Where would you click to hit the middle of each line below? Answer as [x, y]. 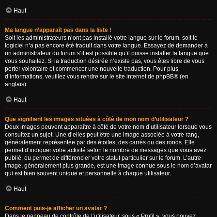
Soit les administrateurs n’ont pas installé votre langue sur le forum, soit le [101, 38]
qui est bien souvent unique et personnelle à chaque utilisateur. [88, 173]
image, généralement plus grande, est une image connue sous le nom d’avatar [108, 166]
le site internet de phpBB [142, 77]
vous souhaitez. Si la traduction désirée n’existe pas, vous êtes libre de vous [105, 61]
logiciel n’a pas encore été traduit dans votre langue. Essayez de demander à [106, 46]
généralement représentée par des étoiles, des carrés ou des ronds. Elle [100, 142]
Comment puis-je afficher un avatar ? [56, 208]
